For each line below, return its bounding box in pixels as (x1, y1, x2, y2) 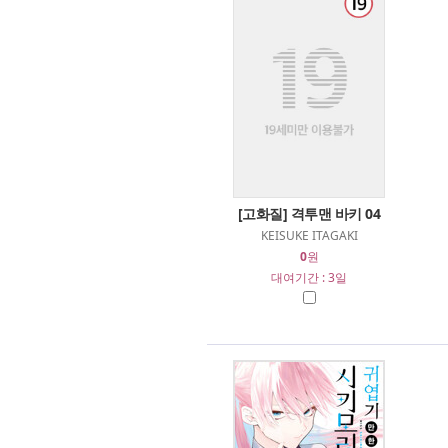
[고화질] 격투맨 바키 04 (237, 204, 381, 223)
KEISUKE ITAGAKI (260, 227, 358, 244)
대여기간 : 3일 (271, 269, 347, 286)
